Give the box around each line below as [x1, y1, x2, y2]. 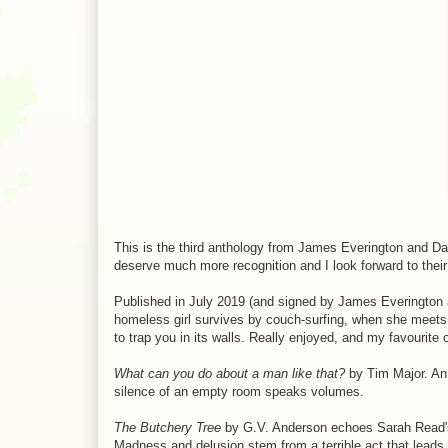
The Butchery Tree [114, 419, 221, 435]
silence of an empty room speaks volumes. [114, 383, 364, 399]
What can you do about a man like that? [114, 365, 345, 381]
